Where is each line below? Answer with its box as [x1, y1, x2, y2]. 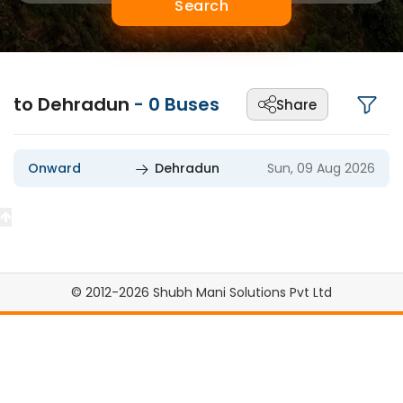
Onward [28, 159, 81, 177]
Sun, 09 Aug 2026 [267, 159, 375, 177]
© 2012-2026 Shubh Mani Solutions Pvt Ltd [71, 283, 332, 301]
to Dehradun [13, 92, 134, 117]
